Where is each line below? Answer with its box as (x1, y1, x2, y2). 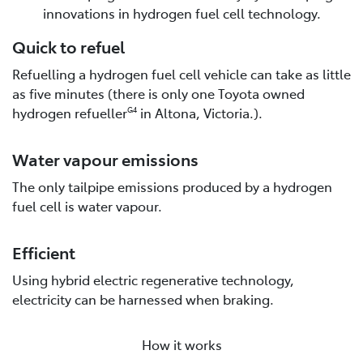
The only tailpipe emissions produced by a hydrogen (12, 177, 332, 195)
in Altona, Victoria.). (137, 103, 263, 122)
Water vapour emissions (12, 147, 199, 170)
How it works (141, 335, 222, 353)
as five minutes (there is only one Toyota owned (12, 83, 305, 102)
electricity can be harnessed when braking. (12, 289, 274, 308)
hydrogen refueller (12, 103, 127, 122)
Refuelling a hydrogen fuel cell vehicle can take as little (12, 64, 351, 83)
